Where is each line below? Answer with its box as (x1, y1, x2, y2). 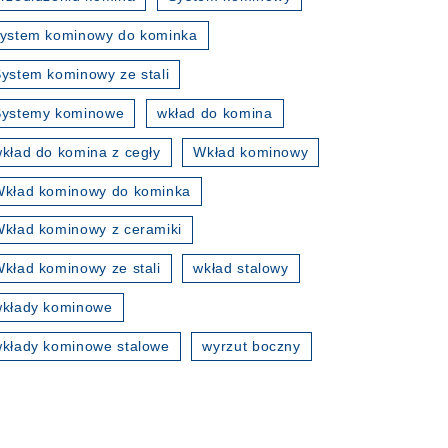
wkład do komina (156, 104, 273, 121)
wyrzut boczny (202, 338, 301, 355)
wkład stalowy (193, 260, 289, 277)
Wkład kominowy (193, 143, 309, 160)
